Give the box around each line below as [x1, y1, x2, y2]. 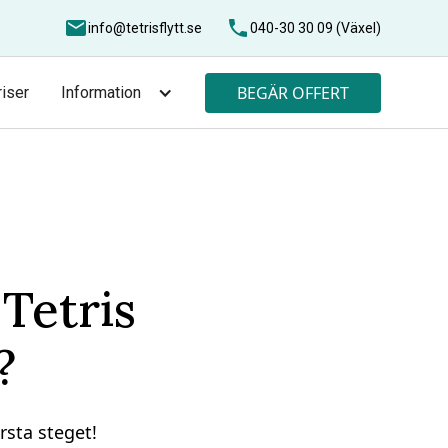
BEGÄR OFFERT [236, 81, 349, 104]
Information [60, 82, 141, 102]
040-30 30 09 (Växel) [249, 19, 381, 36]
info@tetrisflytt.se [87, 19, 202, 36]
